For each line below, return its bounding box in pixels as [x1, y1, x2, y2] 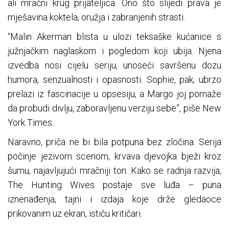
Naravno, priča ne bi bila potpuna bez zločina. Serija [8, 136, 221, 148]
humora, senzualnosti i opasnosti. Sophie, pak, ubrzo [8, 74, 221, 85]
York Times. [8, 117, 54, 128]
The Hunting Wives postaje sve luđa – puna [8, 179, 221, 191]
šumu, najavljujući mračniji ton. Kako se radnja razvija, [8, 165, 221, 176]
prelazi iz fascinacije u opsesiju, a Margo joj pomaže [8, 88, 221, 100]
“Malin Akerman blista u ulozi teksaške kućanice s [8, 31, 221, 42]
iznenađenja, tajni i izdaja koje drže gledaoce [8, 194, 221, 205]
